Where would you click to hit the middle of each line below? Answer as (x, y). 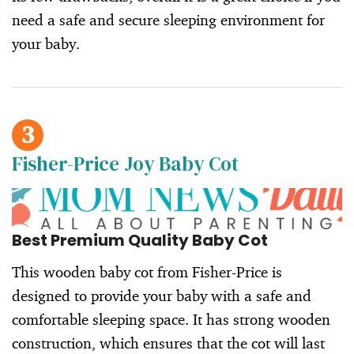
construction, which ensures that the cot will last (168, 343)
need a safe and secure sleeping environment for (168, 20)
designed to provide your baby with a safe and (162, 295)
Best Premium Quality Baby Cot (140, 240)
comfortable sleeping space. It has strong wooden (171, 319)
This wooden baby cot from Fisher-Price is (147, 271)
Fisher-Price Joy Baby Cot (125, 164)
